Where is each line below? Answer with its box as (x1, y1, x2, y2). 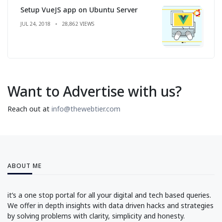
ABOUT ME (7, 161, 42, 170)
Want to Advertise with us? (7, 81, 182, 101)
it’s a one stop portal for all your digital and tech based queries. (7, 190, 211, 200)
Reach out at (7, 104, 52, 113)
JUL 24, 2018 (20, 20, 51, 27)
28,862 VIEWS (62, 20, 94, 27)
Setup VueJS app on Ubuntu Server (20, 4, 138, 14)
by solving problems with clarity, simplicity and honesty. (7, 211, 185, 221)
